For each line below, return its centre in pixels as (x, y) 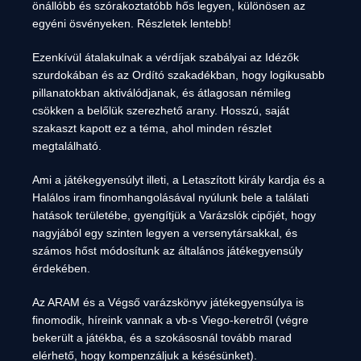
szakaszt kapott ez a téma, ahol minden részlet (152, 128)
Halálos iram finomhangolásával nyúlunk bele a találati (170, 197)
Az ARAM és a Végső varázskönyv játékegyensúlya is (168, 302)
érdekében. (61, 268)
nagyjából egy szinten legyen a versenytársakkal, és (165, 233)
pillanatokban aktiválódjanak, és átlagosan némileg (162, 93)
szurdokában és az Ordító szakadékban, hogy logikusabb (178, 75)
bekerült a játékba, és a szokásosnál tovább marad (162, 338)
